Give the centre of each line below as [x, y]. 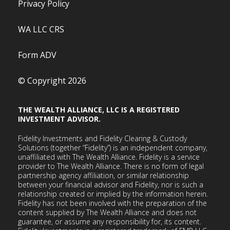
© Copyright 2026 [52, 80]
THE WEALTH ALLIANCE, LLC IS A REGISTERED [99, 109]
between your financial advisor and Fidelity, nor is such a [111, 184]
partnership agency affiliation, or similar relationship [103, 175]
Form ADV [37, 55]
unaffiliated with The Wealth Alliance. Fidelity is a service [109, 157]
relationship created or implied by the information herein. [113, 194]
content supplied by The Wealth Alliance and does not [107, 212]
